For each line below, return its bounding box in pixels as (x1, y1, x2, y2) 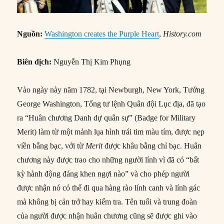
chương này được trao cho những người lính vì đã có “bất (17, 155, 199, 164)
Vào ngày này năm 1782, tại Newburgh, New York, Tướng (17, 85, 205, 94)
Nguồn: (17, 29, 43, 38)
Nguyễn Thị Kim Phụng (51, 57, 131, 66)
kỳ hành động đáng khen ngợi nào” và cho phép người (17, 169, 190, 178)
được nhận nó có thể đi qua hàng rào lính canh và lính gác (17, 183, 200, 192)
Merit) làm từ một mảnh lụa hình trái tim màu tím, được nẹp (17, 127, 205, 136)
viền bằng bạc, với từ (17, 141, 84, 150)
